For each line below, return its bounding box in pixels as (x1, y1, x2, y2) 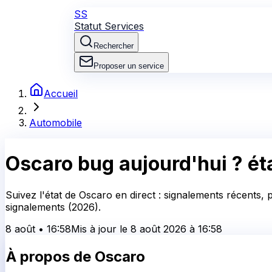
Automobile (29, 117, 82, 129)
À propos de (6, 247, 95, 265)
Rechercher (93, 41, 134, 50)
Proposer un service (93, 61, 164, 70)
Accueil (44, 87, 78, 100)
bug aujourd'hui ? (73, 152, 243, 176)
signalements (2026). (5, 200, 101, 213)
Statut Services (74, 20, 144, 32)
